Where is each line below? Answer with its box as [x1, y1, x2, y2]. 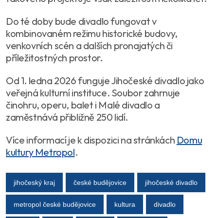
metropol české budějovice [14, 200, 96, 208]
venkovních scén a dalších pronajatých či [6, 39, 173, 52]
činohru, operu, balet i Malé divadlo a [6, 99, 160, 111]
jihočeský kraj [14, 178, 55, 186]
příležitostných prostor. [6, 52, 103, 64]
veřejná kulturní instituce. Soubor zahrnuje [6, 87, 180, 99]
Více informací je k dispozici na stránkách [6, 134, 177, 146]
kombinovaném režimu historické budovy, [6, 27, 178, 39]
